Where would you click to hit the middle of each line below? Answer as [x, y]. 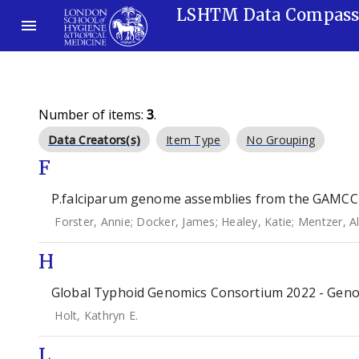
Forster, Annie [93, 222]
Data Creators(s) [94, 140]
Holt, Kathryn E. [97, 315]
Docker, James [176, 222]
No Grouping [280, 140]
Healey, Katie [257, 222]
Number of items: [93, 115]
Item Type [194, 140]
